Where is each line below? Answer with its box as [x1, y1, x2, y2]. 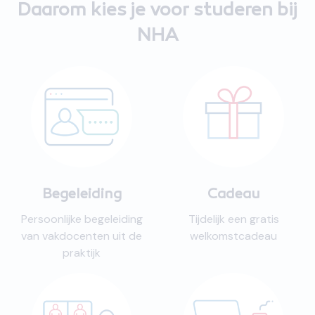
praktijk [63, 245, 101, 260]
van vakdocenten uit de [21, 229, 142, 243]
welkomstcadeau [190, 229, 277, 243]
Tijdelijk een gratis [188, 212, 279, 226]
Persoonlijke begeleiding [20, 212, 143, 226]
